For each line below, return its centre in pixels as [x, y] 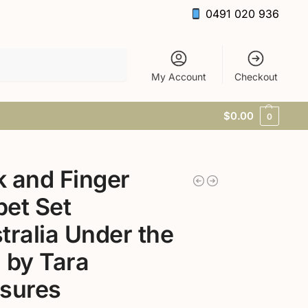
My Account [179, 76]
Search [108, 54]
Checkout [256, 76]
